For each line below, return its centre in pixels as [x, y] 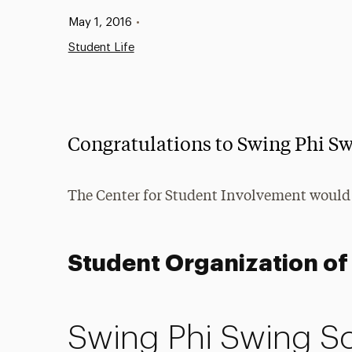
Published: [80, 22]
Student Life [101, 48]
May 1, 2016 [100, 22]
